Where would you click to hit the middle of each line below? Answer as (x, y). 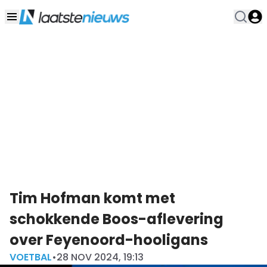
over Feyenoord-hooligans (109, 240)
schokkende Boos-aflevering (117, 219)
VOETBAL (31, 257)
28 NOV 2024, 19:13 (100, 257)
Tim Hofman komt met (92, 198)
